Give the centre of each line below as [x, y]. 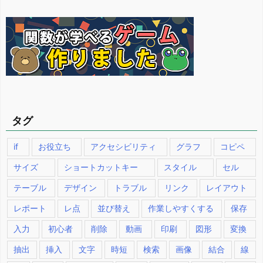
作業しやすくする [181, 208]
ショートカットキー [101, 167]
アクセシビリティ [124, 146]
